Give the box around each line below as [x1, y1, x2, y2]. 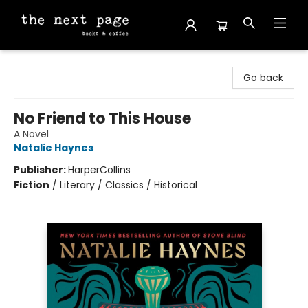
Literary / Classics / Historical [60, 178, 197, 192]
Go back [243, 71, 283, 85]
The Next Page [10, 56, 80, 69]
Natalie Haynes [14, 141, 93, 155]
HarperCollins [68, 163, 131, 177]
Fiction [14, 178, 49, 192]
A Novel [14, 127, 49, 141]
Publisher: [14, 163, 68, 177]
